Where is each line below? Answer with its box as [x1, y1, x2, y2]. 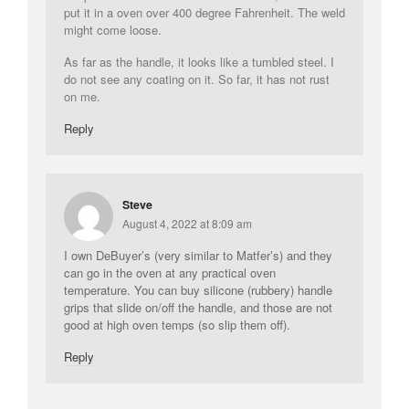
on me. [64, 87, 100, 105]
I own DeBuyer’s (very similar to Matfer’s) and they [64, 246, 332, 265]
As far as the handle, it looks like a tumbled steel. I [64, 52, 334, 70]
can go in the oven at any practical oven [64, 264, 276, 282]
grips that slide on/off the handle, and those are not [64, 299, 332, 317]
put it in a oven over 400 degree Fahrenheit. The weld [64, 3, 345, 21]
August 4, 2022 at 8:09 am [122, 215, 252, 231]
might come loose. [64, 20, 162, 38]
